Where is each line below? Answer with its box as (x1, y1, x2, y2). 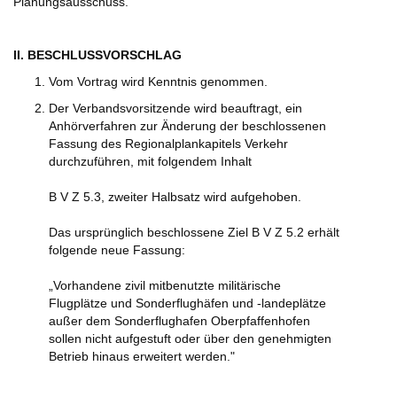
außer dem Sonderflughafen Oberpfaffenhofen (49, 314, 310, 329)
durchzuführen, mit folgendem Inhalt (49, 154, 255, 169)
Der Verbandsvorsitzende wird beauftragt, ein (49, 101, 302, 116)
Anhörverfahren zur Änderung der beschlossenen (49, 119, 326, 134)
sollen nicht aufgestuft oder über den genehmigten (49, 331, 331, 346)
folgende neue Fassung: (49, 243, 185, 258)
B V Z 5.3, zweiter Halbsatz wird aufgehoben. (49, 190, 301, 205)
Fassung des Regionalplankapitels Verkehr (49, 136, 288, 152)
